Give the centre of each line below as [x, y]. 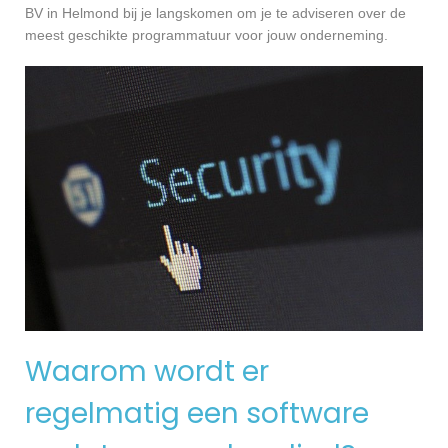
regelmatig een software [197, 414]
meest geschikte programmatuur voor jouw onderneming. [206, 35]
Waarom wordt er [147, 372]
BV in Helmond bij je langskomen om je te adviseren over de [215, 13]
